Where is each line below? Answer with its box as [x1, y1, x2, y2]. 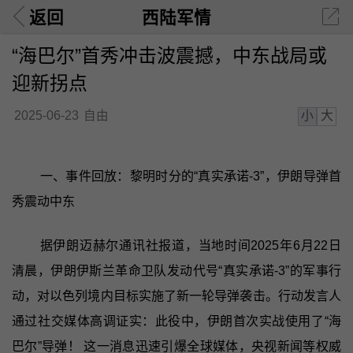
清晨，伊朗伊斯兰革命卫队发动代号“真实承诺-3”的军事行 [11, 263, 342, 277]
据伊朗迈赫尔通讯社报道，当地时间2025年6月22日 [39, 238, 342, 252]
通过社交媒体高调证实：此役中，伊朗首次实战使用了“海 [11, 314, 342, 328]
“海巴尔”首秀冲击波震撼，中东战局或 [11, 44, 327, 66]
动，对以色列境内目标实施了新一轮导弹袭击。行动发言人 [11, 288, 342, 303]
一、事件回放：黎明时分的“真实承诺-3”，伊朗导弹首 [39, 169, 342, 183]
